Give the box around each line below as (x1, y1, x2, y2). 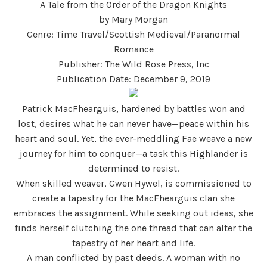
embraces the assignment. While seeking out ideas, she (14, 207, 253, 219)
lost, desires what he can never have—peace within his (18, 117, 249, 129)
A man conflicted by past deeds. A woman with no (27, 252, 240, 263)
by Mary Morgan (99, 13, 168, 25)
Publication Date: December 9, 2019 (57, 73, 210, 85)
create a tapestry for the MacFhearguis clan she (32, 192, 235, 204)
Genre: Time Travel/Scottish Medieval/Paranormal (27, 28, 240, 40)
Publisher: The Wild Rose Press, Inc (58, 58, 209, 70)
